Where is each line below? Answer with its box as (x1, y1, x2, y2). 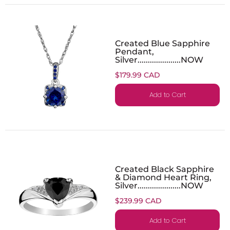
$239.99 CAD (115, 196, 162, 205)
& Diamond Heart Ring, (115, 171, 212, 182)
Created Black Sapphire (115, 163, 214, 174)
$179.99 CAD (115, 70, 160, 80)
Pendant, (115, 46, 154, 56)
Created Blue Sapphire (115, 37, 210, 48)
